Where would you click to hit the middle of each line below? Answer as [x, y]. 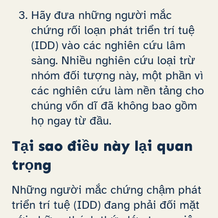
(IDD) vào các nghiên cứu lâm [108, 45]
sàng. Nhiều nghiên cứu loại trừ [113, 61]
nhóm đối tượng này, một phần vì [117, 76]
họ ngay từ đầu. [71, 121]
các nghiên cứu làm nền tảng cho [118, 91]
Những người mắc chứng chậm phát [107, 190]
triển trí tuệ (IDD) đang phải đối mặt [106, 205]
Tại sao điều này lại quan [102, 146]
